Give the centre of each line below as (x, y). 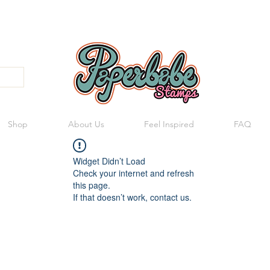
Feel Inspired (169, 124)
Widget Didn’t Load (109, 161)
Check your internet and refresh (133, 173)
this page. (92, 185)
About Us (86, 124)
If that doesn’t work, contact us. (132, 197)
